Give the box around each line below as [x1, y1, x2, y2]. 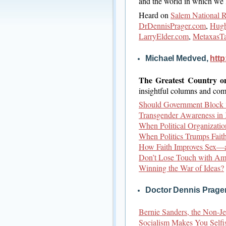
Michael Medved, [145, 53, 210, 63]
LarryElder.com [139, 30, 189, 41]
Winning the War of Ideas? [139, 162, 224, 174]
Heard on [139, 9, 171, 20]
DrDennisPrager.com [139, 20, 206, 31]
